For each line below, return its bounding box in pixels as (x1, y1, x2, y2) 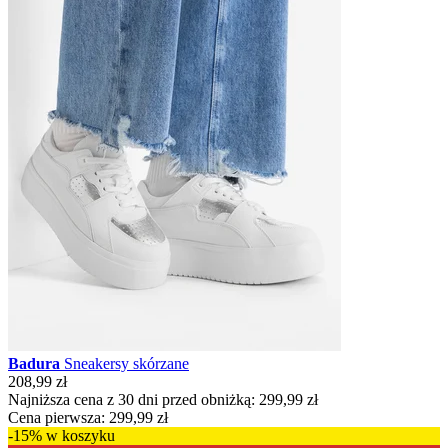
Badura (8, 354, 64, 372)
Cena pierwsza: (8, 408, 105, 426)
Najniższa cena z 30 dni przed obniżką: (8, 390, 255, 408)
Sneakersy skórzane (64, 354, 189, 372)
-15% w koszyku (8, 426, 115, 444)
